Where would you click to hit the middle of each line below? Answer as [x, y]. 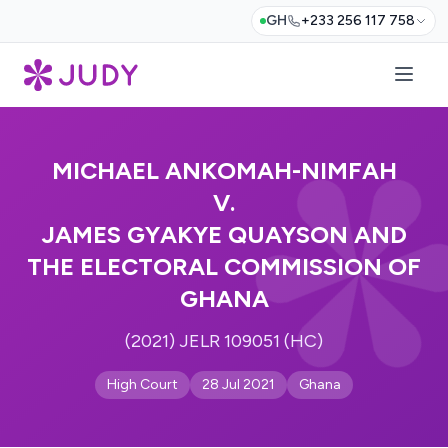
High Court [142, 384]
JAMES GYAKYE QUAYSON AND [224, 234]
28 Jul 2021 [238, 384]
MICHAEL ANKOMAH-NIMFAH [224, 170]
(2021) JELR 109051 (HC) [224, 341]
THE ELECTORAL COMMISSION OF [224, 266]
